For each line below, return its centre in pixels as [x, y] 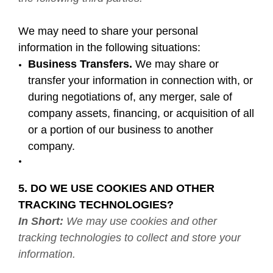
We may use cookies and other [140, 221]
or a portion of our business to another [121, 130]
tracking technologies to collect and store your [129, 238]
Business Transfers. [80, 64]
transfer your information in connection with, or [141, 80]
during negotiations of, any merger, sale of [130, 97]
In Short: [41, 221]
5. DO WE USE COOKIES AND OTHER [116, 188]
